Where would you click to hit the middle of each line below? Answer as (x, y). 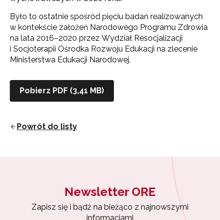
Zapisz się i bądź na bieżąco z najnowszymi (110, 207)
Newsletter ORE (110, 192)
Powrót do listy (47, 126)
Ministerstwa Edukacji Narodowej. (70, 59)
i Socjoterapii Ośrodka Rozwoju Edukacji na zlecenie (104, 49)
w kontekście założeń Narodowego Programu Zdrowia (109, 27)
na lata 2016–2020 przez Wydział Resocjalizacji (96, 38)
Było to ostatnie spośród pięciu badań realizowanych (106, 16)
